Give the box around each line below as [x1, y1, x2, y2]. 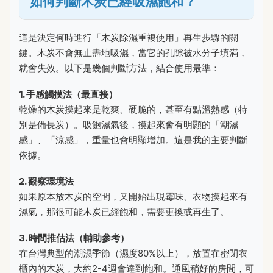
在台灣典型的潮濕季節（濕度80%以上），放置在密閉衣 [19, 247, 247, 260]
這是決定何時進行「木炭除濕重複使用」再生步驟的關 [19, 32, 238, 44]
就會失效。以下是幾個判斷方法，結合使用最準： [19, 62, 220, 74]
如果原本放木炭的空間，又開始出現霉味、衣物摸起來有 [19, 191, 247, 203]
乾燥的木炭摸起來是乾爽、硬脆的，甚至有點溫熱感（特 [19, 104, 247, 116]
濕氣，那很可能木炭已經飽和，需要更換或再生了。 [19, 206, 229, 218]
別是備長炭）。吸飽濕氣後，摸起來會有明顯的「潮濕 [19, 119, 238, 131]
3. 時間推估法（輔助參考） [19, 232, 129, 244]
